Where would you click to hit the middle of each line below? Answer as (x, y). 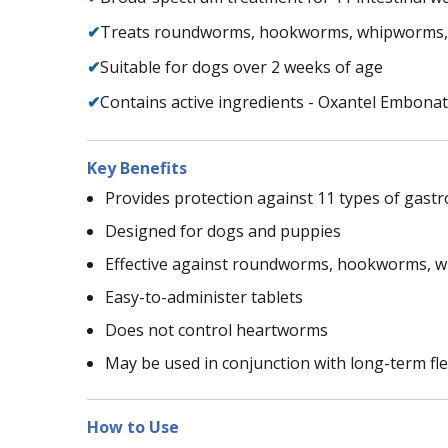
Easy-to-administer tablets (204, 296)
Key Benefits (137, 167)
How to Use (133, 426)
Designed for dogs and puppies (223, 230)
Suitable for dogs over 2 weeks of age (241, 66)
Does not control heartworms (216, 329)
